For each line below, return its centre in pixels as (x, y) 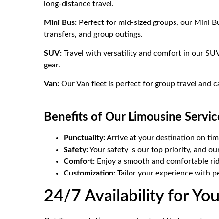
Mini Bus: (61, 23)
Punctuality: (84, 138)
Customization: (89, 173)
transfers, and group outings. (93, 34)
